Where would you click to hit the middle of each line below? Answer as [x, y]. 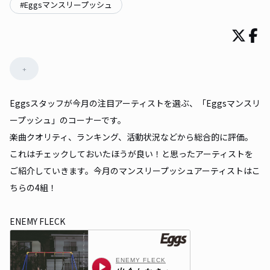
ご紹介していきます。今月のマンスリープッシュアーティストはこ [135, 171]
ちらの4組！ [33, 187]
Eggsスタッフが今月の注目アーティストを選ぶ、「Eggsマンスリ [135, 103]
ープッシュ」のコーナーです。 [68, 120]
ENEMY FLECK [37, 221]
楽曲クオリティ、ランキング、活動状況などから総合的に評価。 [131, 137]
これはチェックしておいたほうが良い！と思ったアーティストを [131, 154]
